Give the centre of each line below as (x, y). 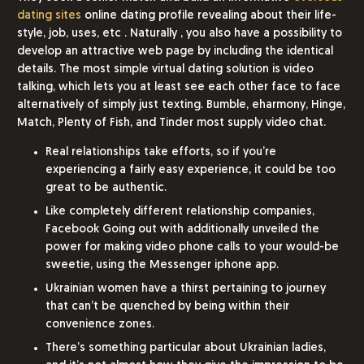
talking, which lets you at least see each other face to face (179, 87)
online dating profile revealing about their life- (209, 16)
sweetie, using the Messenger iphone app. (162, 265)
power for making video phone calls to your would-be (192, 247)
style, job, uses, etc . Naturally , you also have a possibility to (180, 34)
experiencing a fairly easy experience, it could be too (191, 170)
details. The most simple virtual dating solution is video (165, 69)
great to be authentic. (106, 188)
